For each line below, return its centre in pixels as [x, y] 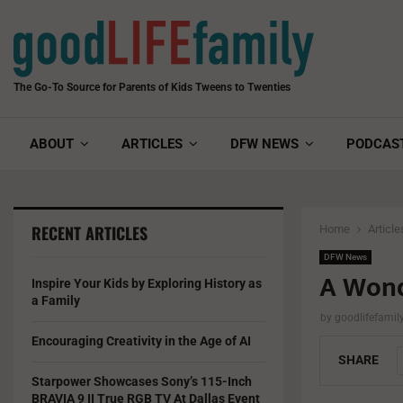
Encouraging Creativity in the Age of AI [141, 341]
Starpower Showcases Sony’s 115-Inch [142, 381]
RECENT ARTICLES [90, 233]
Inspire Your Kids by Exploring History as [147, 283]
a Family [56, 300]
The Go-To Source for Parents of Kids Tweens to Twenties [152, 87]
